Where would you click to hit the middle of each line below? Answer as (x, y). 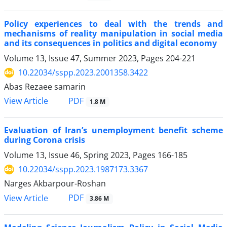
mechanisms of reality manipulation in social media (113, 34)
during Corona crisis (45, 140)
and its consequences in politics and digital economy (110, 43)
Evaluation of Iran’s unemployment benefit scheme (113, 130)
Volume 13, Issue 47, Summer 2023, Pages (85, 59)
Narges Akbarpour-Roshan (55, 184)
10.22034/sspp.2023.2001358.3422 (83, 73)
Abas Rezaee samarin (45, 87)
